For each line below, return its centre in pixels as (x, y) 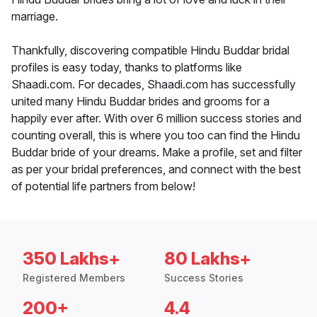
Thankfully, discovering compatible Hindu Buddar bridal (150, 51)
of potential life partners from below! (103, 186)
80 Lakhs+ (208, 259)
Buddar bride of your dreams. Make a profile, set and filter (157, 152)
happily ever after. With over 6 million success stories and (156, 119)
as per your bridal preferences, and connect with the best (156, 169)
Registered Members (74, 278)
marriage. (35, 17)
